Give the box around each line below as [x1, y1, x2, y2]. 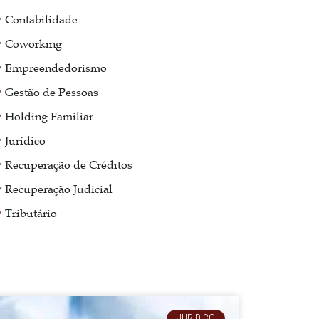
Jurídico [5, 132, 46, 147]
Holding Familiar [5, 108, 94, 123]
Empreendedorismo [5, 60, 108, 75]
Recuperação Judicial [5, 181, 113, 196]
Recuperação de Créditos [5, 157, 133, 172]
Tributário [5, 205, 58, 220]
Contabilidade [5, 11, 78, 26]
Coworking [5, 36, 63, 51]
